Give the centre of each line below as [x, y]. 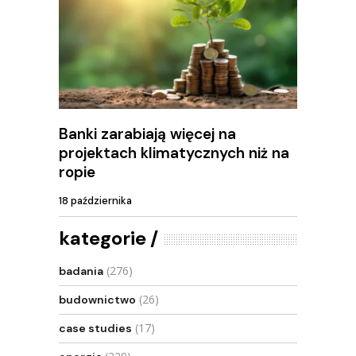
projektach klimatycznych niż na [174, 153]
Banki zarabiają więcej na [147, 133]
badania [81, 271]
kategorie [103, 238]
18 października [95, 201]
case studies [95, 328]
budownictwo [97, 300]
